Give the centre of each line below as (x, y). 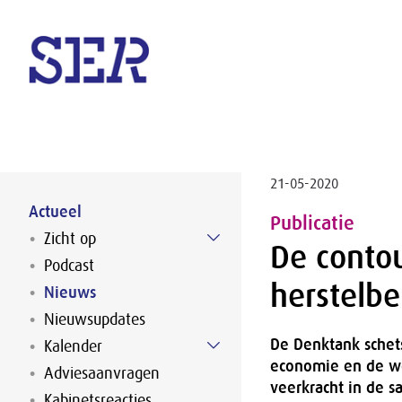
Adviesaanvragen (102, 373)
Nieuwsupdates (95, 319)
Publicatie (312, 223)
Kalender (73, 346)
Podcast (69, 266)
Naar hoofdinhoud (258, 65)
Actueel (55, 212)
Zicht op (70, 239)
